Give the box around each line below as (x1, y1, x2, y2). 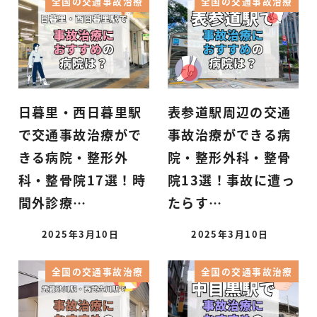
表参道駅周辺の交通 (167, 103, 292, 122)
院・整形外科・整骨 (167, 148, 292, 167)
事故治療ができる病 (167, 125, 292, 144)
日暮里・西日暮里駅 (18, 103, 142, 122)
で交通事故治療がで (18, 125, 142, 144)
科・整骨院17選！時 (18, 171, 146, 190)
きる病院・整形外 (18, 148, 129, 167)
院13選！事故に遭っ (167, 171, 296, 190)
